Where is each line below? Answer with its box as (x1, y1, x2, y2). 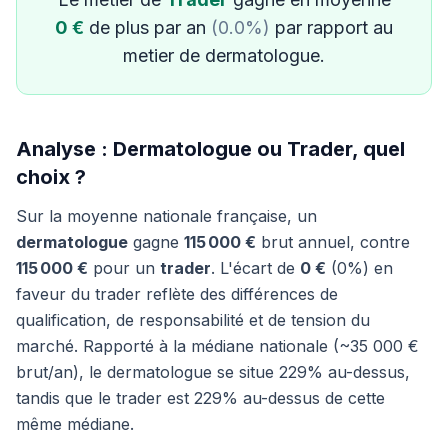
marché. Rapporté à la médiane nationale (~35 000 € (16, 336, 419, 356)
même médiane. (16, 414, 134, 434)
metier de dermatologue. (123, 45, 325, 66)
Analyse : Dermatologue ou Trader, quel (16, 137, 405, 161)
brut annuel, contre (256, 232, 410, 252)
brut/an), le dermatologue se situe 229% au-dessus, (16, 362, 410, 382)
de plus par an (84, 17, 211, 38)
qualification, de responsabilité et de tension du (16, 310, 370, 330)
